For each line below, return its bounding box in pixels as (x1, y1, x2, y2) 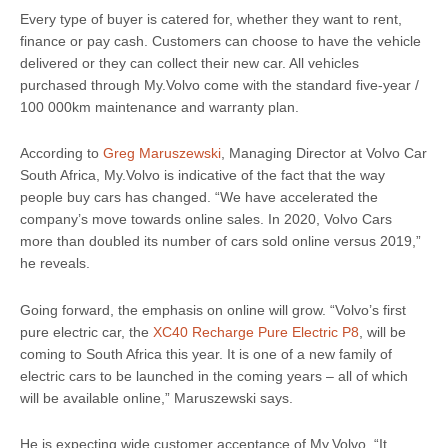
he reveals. (20, 255, 90, 272)
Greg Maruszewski (103, 145, 221, 162)
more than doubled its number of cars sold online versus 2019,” (20, 233, 421, 250)
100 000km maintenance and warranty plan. (20, 98, 299, 115)
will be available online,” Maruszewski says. (20, 389, 293, 406)
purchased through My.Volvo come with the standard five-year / (20, 76, 419, 93)
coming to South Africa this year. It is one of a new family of (20, 345, 392, 362)
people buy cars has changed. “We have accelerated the (20, 189, 378, 206)
